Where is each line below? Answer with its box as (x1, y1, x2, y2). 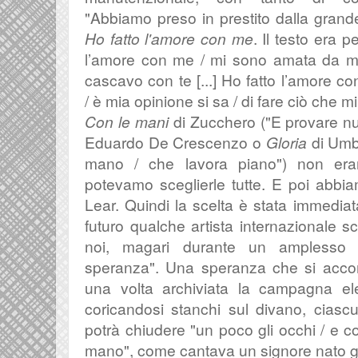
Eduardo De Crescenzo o (85, 131, 266, 153)
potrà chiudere (85, 318, 191, 340)
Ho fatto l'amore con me (85, 27, 253, 49)
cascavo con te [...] (85, 69, 222, 90)
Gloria (265, 131, 307, 153)
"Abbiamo (85, 6, 157, 28)
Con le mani (85, 110, 169, 132)
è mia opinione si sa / (93, 89, 241, 111)
